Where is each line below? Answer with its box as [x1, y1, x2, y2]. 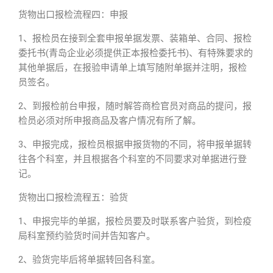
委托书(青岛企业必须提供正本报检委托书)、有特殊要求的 [18, 48, 253, 58]
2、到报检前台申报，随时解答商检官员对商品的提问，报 [18, 101, 252, 112]
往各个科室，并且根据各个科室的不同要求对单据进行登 [18, 154, 247, 165]
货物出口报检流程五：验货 [18, 192, 128, 203]
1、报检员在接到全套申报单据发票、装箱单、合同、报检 [18, 33, 252, 44]
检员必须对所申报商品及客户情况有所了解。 [18, 115, 201, 126]
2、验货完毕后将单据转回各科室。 [18, 254, 160, 265]
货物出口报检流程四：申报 [18, 9, 128, 20]
